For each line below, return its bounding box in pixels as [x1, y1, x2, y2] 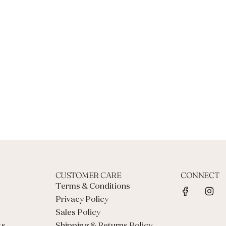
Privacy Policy [55, 196, 108, 204]
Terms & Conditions [55, 183, 130, 191]
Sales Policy [55, 209, 100, 217]
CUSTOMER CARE [55, 170, 122, 181]
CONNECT [181, 170, 219, 181]
